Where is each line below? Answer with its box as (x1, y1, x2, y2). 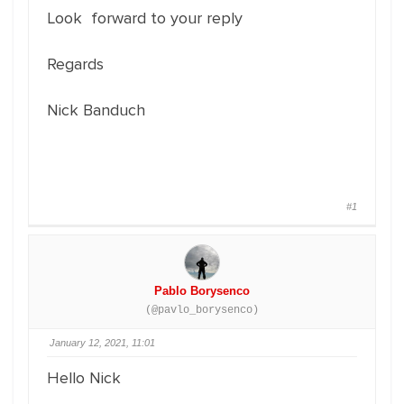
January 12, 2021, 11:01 (50, 337, 155, 348)
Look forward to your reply (47, 8, 243, 28)
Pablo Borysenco (154, 284, 250, 298)
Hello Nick (47, 368, 121, 388)
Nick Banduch (47, 100, 145, 120)
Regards (47, 54, 104, 74)
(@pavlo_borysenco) (145, 304, 259, 317)
